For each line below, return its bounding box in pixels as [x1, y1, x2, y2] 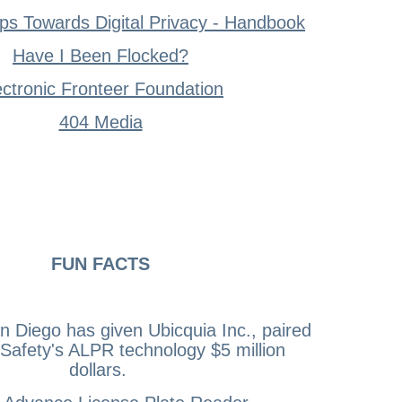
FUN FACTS [51, 253, 150, 274]
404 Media [58, 111, 143, 132]
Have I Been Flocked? [13, 45, 188, 66]
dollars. [69, 359, 132, 380]
